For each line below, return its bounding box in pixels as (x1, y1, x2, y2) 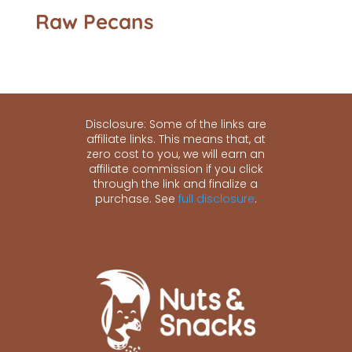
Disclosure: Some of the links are (85, 116, 266, 133)
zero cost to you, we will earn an (86, 146, 266, 163)
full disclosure (178, 191, 255, 207)
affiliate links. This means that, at (86, 131, 266, 148)
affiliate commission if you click (88, 161, 263, 178)
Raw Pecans (35, 9, 154, 35)
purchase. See (94, 191, 178, 207)
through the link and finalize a (93, 176, 258, 192)
